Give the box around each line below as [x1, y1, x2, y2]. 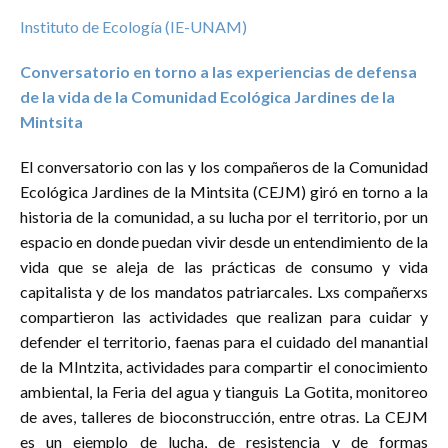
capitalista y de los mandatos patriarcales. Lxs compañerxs [20, 281, 428, 301]
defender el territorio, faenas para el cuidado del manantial [20, 331, 428, 351]
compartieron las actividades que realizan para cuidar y [20, 306, 428, 326]
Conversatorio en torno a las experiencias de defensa [20, 61, 417, 81]
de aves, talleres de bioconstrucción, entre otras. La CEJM [20, 406, 428, 426]
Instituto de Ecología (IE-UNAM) [20, 16, 247, 36]
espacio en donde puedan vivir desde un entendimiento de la [20, 231, 428, 251]
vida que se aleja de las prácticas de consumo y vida [20, 256, 428, 276]
